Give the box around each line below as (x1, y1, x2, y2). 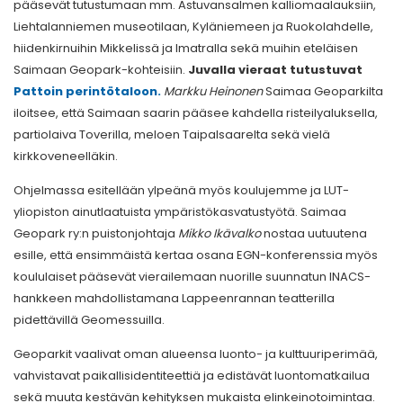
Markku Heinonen (164, 82, 263, 100)
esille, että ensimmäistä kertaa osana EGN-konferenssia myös (13, 246, 378, 264)
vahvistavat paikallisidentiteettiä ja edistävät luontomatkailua (13, 366, 370, 384)
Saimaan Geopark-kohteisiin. (13, 60, 188, 78)
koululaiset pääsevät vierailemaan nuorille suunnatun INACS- (13, 267, 371, 285)
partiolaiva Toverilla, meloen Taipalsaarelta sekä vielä (13, 125, 330, 143)
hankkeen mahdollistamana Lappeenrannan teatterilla (13, 289, 335, 307)
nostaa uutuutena (261, 224, 367, 242)
